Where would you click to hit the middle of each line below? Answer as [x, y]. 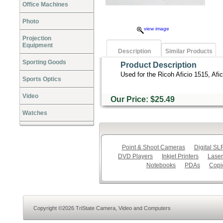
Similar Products [189, 51]
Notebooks [161, 165]
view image [156, 29]
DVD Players [135, 156]
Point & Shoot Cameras [153, 147]
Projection [37, 38]
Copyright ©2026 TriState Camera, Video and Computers [102, 208]
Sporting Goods [44, 62]
